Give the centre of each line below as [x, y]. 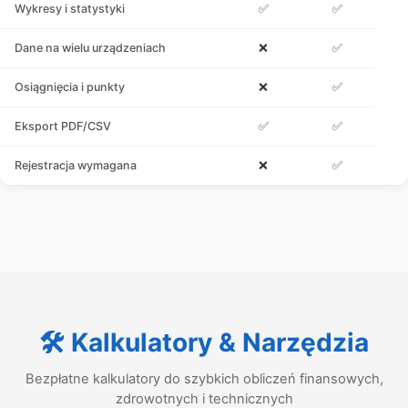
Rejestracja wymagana [76, 165]
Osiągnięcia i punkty [70, 87]
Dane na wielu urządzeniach [90, 47]
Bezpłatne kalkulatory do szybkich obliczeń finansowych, [204, 378]
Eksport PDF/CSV [63, 126]
